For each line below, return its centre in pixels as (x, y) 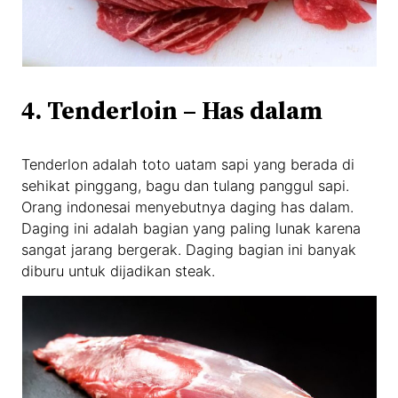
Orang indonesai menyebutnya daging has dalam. (188, 207)
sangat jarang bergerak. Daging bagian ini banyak (189, 249)
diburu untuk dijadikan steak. (119, 271)
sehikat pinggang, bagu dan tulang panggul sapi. (186, 185)
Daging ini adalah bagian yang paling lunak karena (191, 228)
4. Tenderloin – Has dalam (172, 110)
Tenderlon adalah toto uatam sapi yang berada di (188, 164)
